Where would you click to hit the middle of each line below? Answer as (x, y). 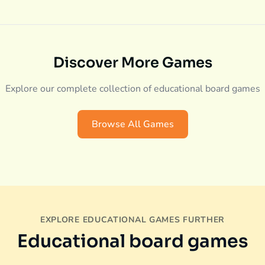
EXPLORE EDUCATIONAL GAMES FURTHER (132, 220)
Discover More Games (132, 63)
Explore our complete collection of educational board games (132, 89)
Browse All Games (132, 124)
